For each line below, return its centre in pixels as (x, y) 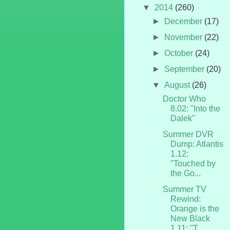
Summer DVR (188, 134)
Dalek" (183, 118)
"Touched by (193, 163)
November (185, 37)
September (186, 69)
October (180, 53)
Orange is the (195, 208)
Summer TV (184, 189)
